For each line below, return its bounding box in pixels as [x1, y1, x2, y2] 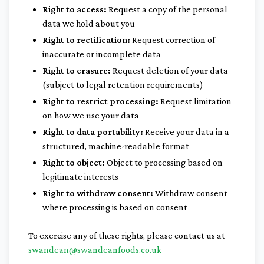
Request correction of [130, 35, 215, 45]
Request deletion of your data [111, 65, 228, 75]
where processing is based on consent [42, 202, 187, 212]
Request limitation [159, 96, 232, 106]
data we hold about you [42, 18, 135, 28]
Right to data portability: [42, 127, 143, 137]
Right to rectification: [42, 35, 130, 45]
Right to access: [42, 4, 107, 14]
